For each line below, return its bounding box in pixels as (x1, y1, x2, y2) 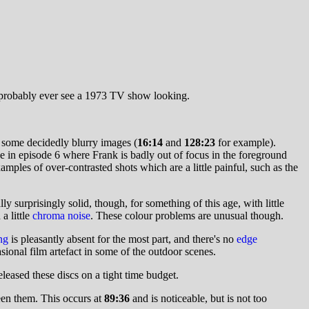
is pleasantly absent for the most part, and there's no (8, 233, 237, 246)
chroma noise (32, 210, 90, 222)
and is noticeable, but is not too (130, 292, 267, 305)
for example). (215, 137, 276, 149)
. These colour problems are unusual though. (90, 210, 283, 222)
